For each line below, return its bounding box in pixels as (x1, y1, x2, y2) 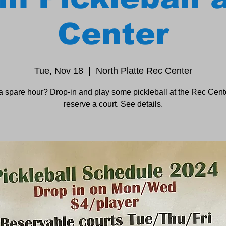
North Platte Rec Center (95, 66, 192, 76)
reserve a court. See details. (63, 100, 163, 108)
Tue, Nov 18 (34, 66, 83, 76)
